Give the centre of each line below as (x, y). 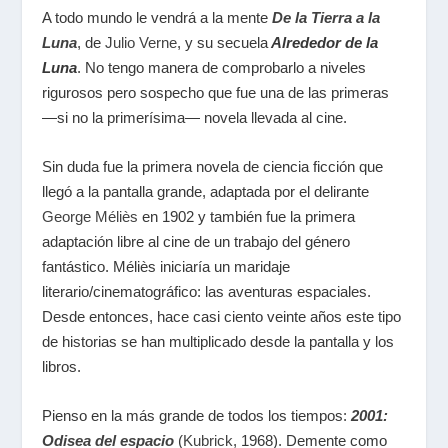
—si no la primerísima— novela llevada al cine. (195, 117)
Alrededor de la (323, 42)
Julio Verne (141, 42)
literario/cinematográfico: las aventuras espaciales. (207, 291)
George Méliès (90, 216)
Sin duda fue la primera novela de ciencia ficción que (213, 166)
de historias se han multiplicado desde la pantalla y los (218, 341)
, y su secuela (223, 42)
